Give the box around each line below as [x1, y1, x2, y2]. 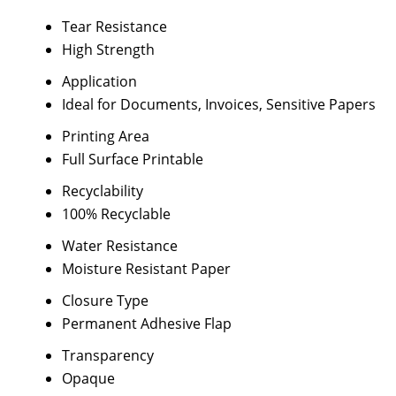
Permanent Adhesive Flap [61, 314, 232, 333]
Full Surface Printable [61, 149, 203, 169]
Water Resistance [61, 236, 178, 255]
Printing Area [61, 126, 149, 146]
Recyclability [61, 181, 143, 201]
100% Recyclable [61, 204, 171, 224]
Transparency [61, 346, 154, 365]
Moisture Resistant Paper [61, 259, 231, 278]
